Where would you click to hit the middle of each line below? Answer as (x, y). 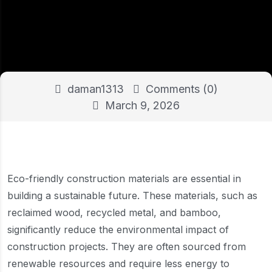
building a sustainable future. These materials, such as (132, 195)
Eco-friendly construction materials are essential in (124, 178)
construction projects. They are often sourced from (127, 246)
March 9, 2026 (141, 105)
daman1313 (94, 89)
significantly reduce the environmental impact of (118, 229)
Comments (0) (180, 89)
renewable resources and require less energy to (118, 263)
